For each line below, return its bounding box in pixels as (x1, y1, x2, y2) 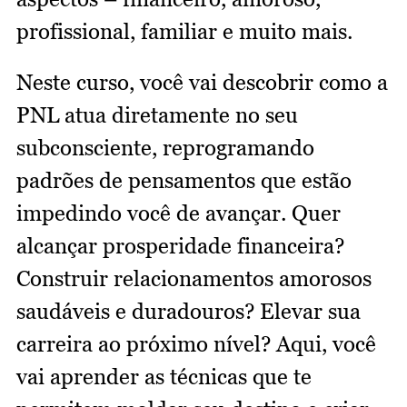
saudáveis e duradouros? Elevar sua (16, 298, 361, 325)
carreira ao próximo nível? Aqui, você (16, 331, 376, 358)
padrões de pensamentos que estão (16, 167, 352, 194)
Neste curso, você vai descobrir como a (16, 69, 388, 96)
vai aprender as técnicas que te (16, 363, 312, 391)
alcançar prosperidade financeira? (16, 233, 344, 260)
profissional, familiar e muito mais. (16, 18, 358, 45)
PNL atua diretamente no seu (16, 102, 298, 129)
